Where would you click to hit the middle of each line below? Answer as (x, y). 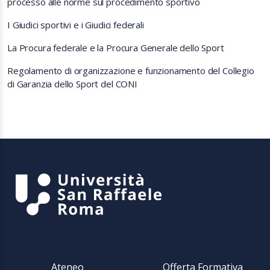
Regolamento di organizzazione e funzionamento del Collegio (131, 71)
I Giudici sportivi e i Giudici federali (76, 25)
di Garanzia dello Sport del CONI (72, 84)
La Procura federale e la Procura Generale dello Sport (116, 48)
